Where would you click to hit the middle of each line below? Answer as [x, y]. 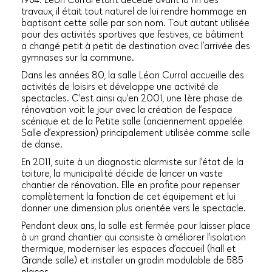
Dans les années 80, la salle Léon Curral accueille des [133, 75]
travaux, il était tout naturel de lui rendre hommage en [134, 11]
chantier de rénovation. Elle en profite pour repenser [131, 185]
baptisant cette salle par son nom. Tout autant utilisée [135, 23]
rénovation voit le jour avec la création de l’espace [127, 110]
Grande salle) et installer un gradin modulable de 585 [132, 260]
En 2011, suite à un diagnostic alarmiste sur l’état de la [132, 162]
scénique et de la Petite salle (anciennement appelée [132, 121]
